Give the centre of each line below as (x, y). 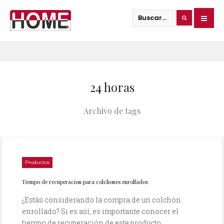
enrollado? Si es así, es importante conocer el (100, 211)
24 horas (112, 87)
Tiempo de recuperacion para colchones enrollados (85, 182)
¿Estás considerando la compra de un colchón (101, 200)
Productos (37, 162)
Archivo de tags (112, 111)
